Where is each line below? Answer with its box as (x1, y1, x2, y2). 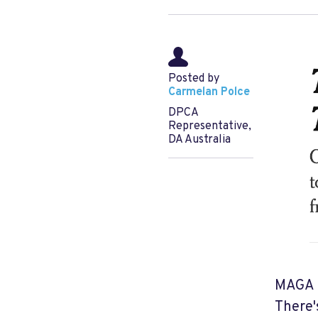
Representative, (168, 119, 251, 133)
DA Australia (168, 133, 231, 147)
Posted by (168, 72, 219, 86)
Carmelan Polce (168, 85, 250, 99)
